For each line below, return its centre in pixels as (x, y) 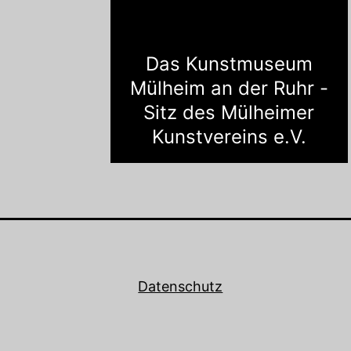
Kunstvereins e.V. (229, 137)
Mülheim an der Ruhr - (229, 89)
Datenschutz (181, 287)
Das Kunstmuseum (229, 64)
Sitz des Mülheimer (229, 113)
